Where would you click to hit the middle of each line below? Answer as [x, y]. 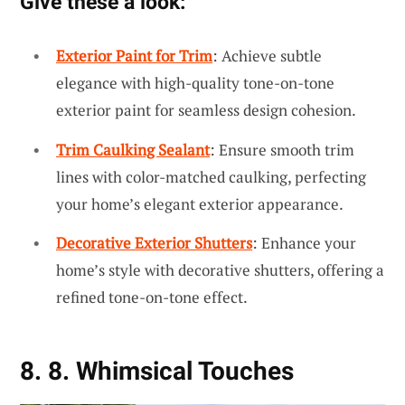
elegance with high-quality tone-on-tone [195, 82]
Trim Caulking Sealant [133, 149]
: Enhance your [304, 243]
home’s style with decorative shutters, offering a [220, 270]
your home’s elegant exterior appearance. [200, 203]
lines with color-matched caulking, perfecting [211, 176]
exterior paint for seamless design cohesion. [206, 109]
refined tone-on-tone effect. [152, 297]
